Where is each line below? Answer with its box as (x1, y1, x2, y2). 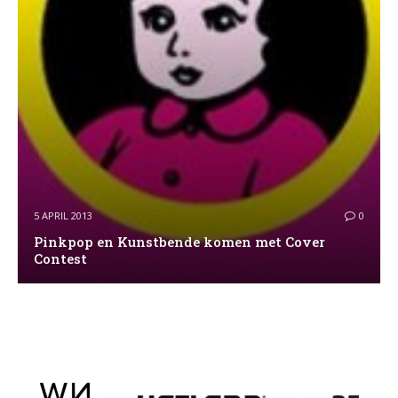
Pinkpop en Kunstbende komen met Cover (33, 233, 325, 251)
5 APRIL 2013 (33, 209, 92, 223)
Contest (33, 250, 87, 268)
